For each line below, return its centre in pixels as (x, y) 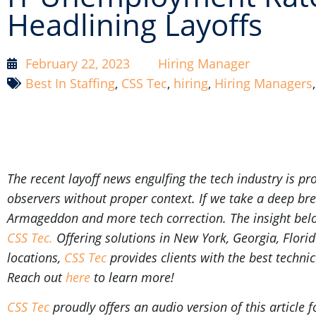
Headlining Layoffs (135, 25)
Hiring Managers (263, 84)
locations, (36, 257)
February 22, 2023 (78, 64)
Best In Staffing (70, 84)
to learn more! (134, 277)
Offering (79, 237)
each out (40, 277)
